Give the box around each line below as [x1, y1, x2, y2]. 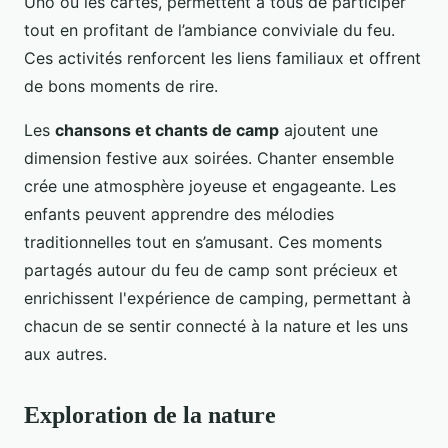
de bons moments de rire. [24, 75, 218, 96]
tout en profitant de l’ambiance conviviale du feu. [24, 19, 395, 40]
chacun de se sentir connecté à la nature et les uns [24, 315, 408, 336]
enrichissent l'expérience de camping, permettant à [24, 287, 411, 308]
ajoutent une [279, 119, 378, 140]
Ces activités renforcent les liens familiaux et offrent [24, 47, 421, 68]
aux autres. [24, 343, 107, 364]
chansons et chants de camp [55, 119, 279, 140]
